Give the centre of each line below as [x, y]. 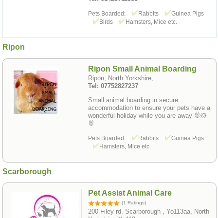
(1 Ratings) [133, 203]
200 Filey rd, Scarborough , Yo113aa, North [149, 212]
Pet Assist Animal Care [130, 193]
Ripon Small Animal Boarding [142, 69]
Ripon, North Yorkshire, [121, 78]
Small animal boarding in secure [133, 100]
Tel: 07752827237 [113, 86]
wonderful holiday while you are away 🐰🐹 [147, 115]
